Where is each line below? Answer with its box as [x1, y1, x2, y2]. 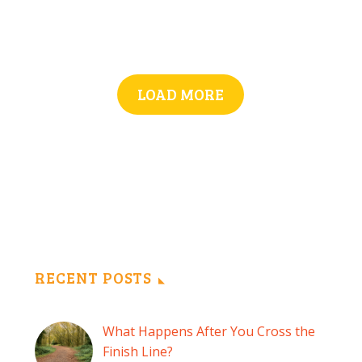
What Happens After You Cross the [103, 322, 315, 341]
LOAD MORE [137, 84, 224, 104]
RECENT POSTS [35, 267, 153, 288]
